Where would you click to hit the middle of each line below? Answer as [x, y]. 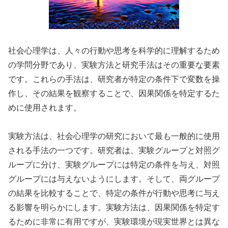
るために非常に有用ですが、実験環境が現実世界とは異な [114, 222]
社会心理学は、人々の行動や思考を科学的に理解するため [114, 50]
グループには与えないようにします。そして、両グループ [114, 179]
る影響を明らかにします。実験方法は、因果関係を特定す [114, 208]
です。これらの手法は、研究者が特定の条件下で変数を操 [114, 79]
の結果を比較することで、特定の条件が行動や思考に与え [114, 193]
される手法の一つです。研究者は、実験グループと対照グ [114, 151]
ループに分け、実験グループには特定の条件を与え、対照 [114, 165]
